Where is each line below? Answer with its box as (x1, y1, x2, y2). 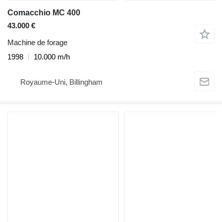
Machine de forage (7, 38, 67, 47)
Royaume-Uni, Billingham (20, 77, 103, 86)
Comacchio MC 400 (7, 8, 80, 17)
